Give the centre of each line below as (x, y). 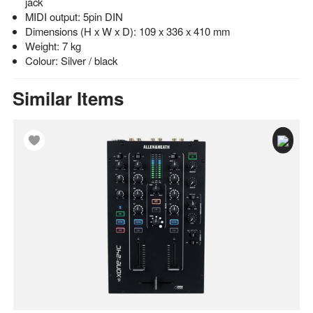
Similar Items (68, 98)
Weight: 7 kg (53, 45)
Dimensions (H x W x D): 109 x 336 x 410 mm (127, 31)
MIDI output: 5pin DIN (74, 16)
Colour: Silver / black (71, 60)
